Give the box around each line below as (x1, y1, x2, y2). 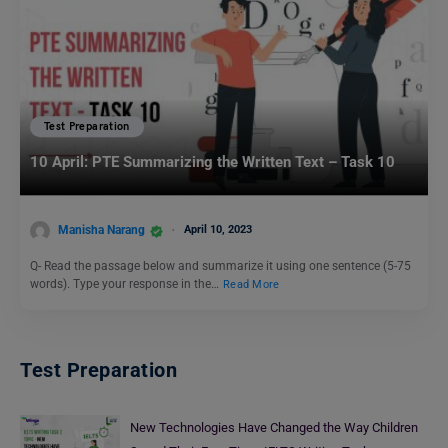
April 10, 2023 (184, 223, 252, 237)
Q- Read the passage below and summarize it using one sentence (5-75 (30, 259, 411, 274)
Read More (223, 277, 280, 291)
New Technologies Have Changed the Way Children (129, 419, 418, 435)
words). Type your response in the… (30, 277, 222, 292)
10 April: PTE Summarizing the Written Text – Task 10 (30, 152, 395, 171)
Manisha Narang (58, 223, 145, 238)
